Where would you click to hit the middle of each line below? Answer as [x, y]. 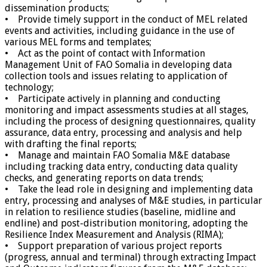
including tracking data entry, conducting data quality [121, 167]
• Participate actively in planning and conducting [113, 99]
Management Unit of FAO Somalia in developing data [118, 65]
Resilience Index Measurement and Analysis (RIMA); [114, 235]
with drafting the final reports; [71, 144]
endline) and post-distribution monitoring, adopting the [126, 223]
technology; [29, 88]
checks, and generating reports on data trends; [104, 178]
